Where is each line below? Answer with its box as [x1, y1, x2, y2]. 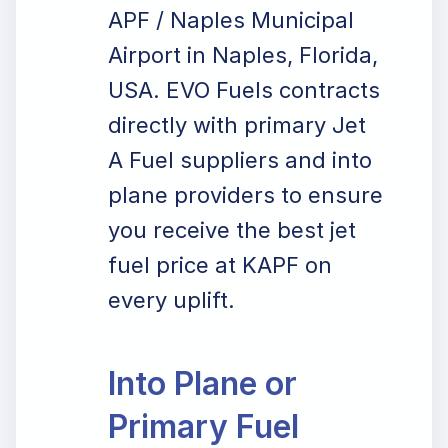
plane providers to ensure [108, 182, 383, 208]
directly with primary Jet [108, 112, 366, 138]
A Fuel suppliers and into [108, 147, 372, 173]
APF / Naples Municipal [108, 7, 354, 33]
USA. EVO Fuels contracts [108, 77, 380, 103]
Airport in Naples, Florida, [108, 42, 378, 68]
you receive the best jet [108, 217, 356, 243]
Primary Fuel [108, 407, 299, 446]
